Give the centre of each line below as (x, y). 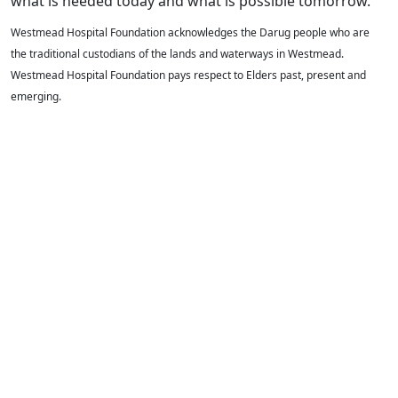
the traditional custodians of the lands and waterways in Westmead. (177, 53)
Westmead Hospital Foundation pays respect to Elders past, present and (188, 75)
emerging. (36, 96)
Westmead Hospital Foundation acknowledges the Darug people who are (190, 32)
